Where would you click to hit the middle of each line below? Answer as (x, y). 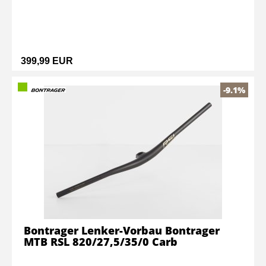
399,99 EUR (47, 61)
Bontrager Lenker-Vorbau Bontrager (122, 230)
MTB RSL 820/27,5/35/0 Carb (101, 242)
